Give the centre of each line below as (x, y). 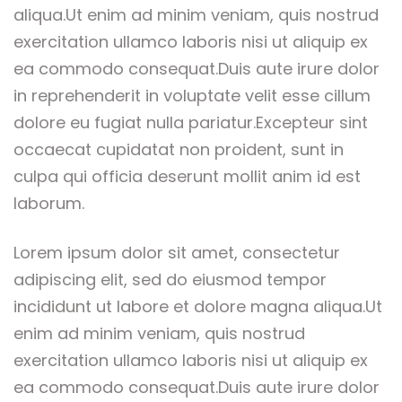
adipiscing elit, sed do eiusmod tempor (170, 280)
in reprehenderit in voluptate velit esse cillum (192, 96)
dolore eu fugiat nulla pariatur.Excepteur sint (191, 123)
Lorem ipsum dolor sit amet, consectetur (177, 253)
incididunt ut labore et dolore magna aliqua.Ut (198, 307)
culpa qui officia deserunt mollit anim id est (187, 177)
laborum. (49, 204)
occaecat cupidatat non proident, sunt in (179, 150)
